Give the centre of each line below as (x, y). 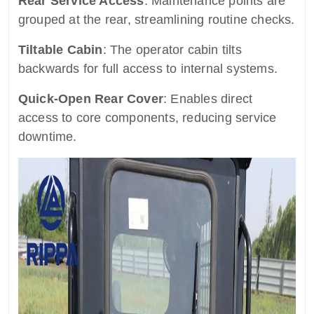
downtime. (47, 137)
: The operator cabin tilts (172, 50)
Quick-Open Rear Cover (90, 99)
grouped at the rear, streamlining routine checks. (156, 20)
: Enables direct (208, 99)
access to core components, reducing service (147, 118)
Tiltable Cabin (60, 50)
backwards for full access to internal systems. (148, 69)
